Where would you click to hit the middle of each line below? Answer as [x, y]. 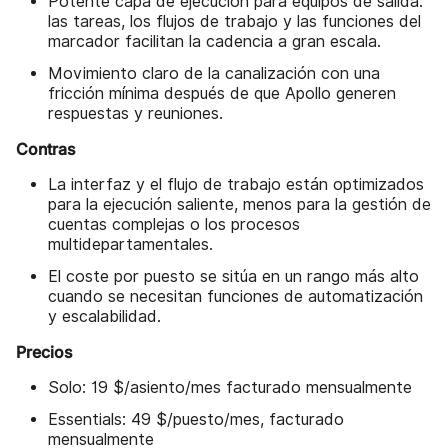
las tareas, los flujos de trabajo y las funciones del [234, 22]
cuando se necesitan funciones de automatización [235, 297]
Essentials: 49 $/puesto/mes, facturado [196, 420]
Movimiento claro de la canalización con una [214, 74]
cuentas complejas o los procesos [174, 225]
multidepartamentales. [130, 245]
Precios [44, 352]
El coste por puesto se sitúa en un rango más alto [233, 277]
